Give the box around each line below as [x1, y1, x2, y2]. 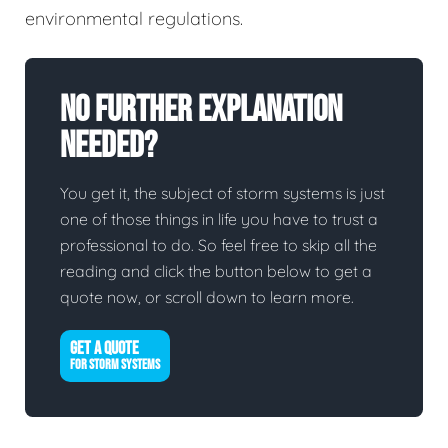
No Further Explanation [60, 89, 342, 133]
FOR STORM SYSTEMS [70, 356, 160, 374]
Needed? [60, 125, 157, 169]
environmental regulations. [25, 7, 243, 31]
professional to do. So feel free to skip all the [60, 235, 377, 256]
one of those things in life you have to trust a [60, 209, 378, 230]
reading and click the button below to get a [60, 261, 372, 282]
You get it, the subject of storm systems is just [60, 183, 385, 204]
